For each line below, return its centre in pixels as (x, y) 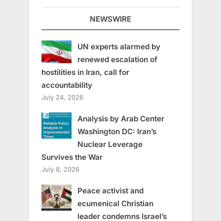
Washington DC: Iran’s (117, 132)
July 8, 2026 (60, 169)
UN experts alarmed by (119, 47)
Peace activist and (110, 191)
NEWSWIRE (110, 19)
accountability (67, 85)
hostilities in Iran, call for (85, 73)
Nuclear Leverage (110, 145)
